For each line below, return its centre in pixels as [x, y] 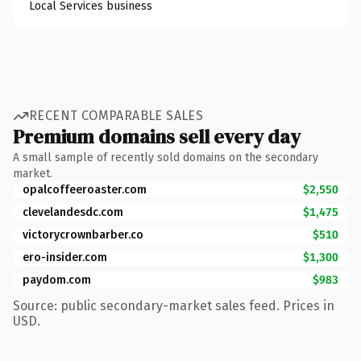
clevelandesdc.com [73, 212]
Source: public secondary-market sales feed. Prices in [174, 305]
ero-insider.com [65, 257]
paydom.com [57, 280]
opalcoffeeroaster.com [85, 189]
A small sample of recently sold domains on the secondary [166, 157]
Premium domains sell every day [157, 136]
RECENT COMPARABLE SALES [116, 116]
